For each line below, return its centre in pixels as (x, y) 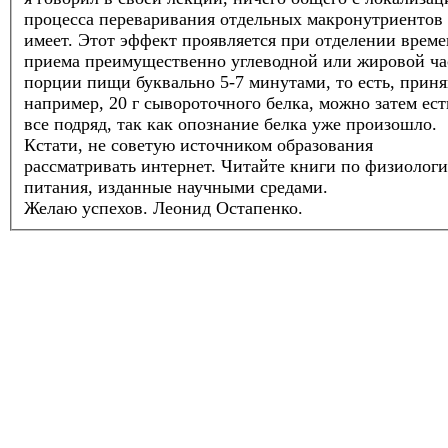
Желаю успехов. (86, 208)
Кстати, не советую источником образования (198, 145)
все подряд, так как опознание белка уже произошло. (230, 124)
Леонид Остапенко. (225, 208)
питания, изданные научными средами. (176, 187)
